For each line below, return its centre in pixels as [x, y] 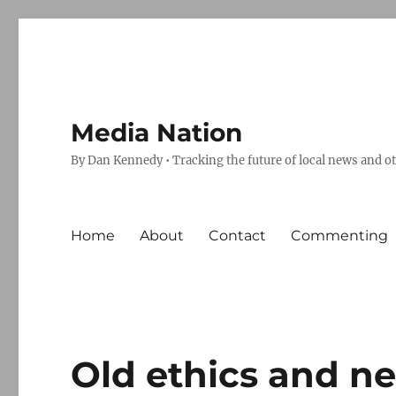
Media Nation [157, 133]
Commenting [340, 235]
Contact [238, 235]
